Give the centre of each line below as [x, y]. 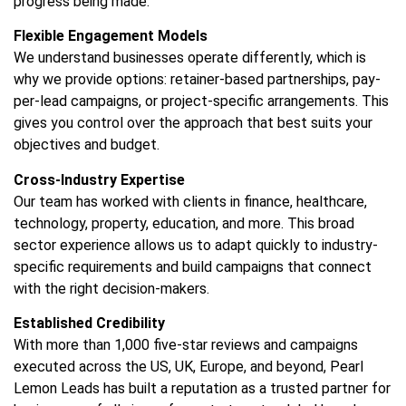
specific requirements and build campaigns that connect [193, 266]
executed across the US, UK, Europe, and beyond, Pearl [188, 366]
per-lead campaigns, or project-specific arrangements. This [201, 101]
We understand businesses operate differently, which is [190, 58]
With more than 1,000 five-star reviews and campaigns [186, 344]
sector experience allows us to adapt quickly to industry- [196, 245]
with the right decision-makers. [111, 288]
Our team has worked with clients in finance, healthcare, [190, 201]
